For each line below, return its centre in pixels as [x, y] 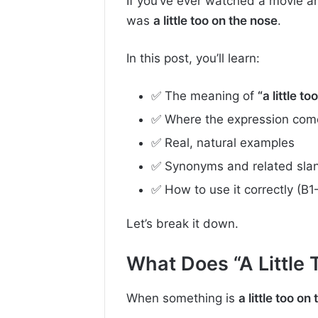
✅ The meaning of [204, 96]
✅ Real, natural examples [223, 143]
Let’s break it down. [182, 224]
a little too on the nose [215, 21]
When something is [182, 298]
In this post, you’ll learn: [193, 59]
